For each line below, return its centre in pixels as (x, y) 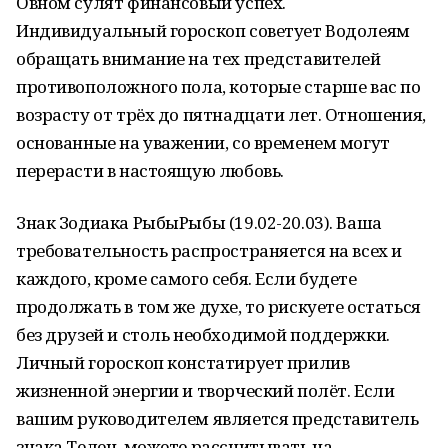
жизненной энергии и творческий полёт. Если (205, 390)
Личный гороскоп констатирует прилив (183, 362)
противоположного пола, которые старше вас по (218, 86)
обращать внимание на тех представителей (198, 58)
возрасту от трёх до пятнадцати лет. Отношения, (221, 114)
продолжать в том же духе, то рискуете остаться (218, 306)
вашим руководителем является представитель (217, 418)
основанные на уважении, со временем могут (203, 142)
